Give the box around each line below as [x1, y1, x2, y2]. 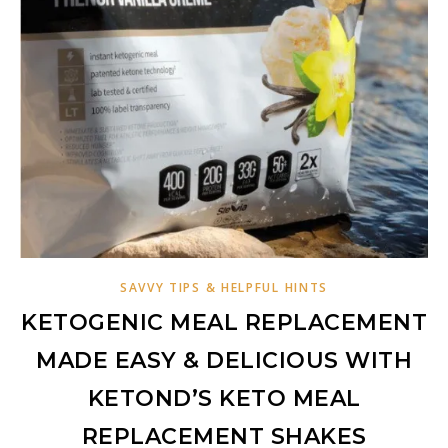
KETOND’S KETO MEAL [87, 385, 361, 413]
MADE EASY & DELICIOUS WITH [36, 347, 412, 375]
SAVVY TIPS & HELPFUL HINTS [119, 279, 329, 297]
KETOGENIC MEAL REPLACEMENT [21, 309, 427, 337]
